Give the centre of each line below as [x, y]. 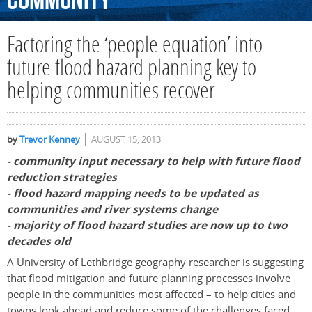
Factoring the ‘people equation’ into [135, 47]
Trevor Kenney [50, 140]
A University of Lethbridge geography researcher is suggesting [155, 263]
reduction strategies [62, 178]
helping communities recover [111, 93]
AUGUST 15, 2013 [126, 140]
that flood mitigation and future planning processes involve [149, 279]
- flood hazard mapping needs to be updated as [133, 194]
